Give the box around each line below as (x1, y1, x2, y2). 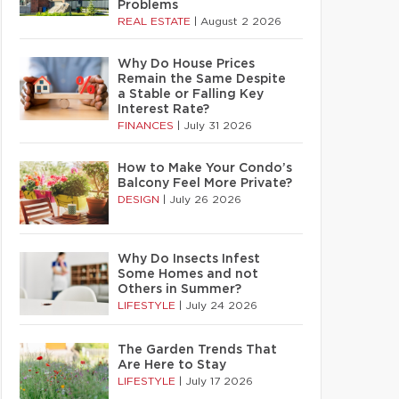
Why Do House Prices (118, 58, 255, 70)
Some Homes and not (118, 268, 258, 281)
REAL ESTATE (118, 16, 194, 27)
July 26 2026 (169, 194, 241, 205)
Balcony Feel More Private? (118, 177, 292, 190)
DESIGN (118, 194, 163, 205)
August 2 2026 (200, 16, 281, 27)
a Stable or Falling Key (118, 88, 264, 101)
